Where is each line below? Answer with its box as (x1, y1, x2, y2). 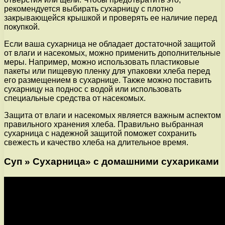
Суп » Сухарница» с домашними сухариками (4, 156, 219, 167)
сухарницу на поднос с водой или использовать (4, 84, 181, 93)
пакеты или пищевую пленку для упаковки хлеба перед (4, 66, 210, 75)
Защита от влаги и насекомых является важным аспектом (4, 110, 221, 120)
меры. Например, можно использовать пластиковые (4, 57, 199, 66)
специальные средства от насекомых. (4, 93, 146, 102)
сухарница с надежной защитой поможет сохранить (4, 129, 196, 138)
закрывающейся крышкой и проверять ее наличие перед (4, 13, 217, 22)
